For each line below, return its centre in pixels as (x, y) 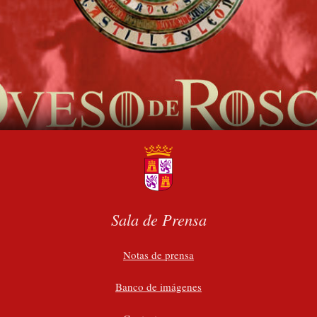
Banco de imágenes (158, 287)
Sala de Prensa (158, 219)
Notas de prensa (158, 255)
